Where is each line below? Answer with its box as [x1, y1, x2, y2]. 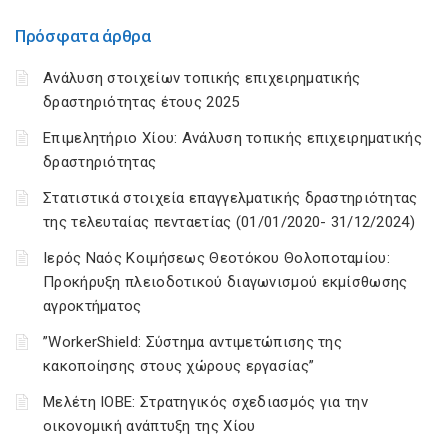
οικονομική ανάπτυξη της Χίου [43, 417, 256, 435]
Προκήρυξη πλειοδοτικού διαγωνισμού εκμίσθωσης [43, 273, 408, 291]
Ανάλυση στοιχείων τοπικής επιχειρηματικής [43, 69, 361, 87]
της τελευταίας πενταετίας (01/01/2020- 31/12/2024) [43, 213, 415, 231]
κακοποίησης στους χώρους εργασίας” [43, 357, 315, 375]
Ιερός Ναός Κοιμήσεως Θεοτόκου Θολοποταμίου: [43, 249, 390, 267]
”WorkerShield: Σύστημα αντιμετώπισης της [43, 333, 342, 351]
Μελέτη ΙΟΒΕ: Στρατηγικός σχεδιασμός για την [43, 393, 368, 411]
